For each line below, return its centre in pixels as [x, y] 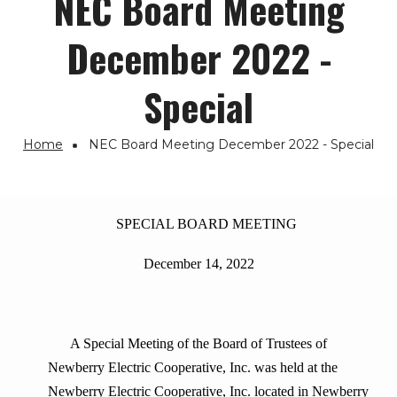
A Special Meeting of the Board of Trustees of [190, 344]
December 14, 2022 [198, 264]
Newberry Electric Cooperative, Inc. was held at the [193, 368]
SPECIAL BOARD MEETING [206, 224]
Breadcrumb [81, 166]
